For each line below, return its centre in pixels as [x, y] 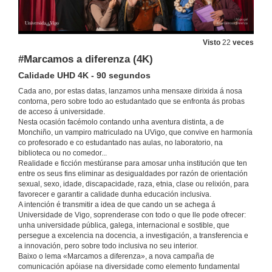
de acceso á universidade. [62, 112]
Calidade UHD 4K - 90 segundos [84, 76]
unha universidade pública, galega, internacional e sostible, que [124, 226]
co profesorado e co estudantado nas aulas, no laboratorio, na [121, 143]
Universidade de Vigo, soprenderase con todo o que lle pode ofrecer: [132, 215]
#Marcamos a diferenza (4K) [86, 59]
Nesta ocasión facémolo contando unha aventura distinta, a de [121, 122]
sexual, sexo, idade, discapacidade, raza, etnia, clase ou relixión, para [134, 184]
